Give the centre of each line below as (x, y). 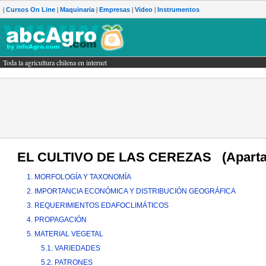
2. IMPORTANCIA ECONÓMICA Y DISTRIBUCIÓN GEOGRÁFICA (131, 191)
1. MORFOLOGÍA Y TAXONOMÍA (79, 177)
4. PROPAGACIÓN (57, 220)
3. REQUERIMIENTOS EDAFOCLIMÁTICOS (98, 206)
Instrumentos (178, 9)
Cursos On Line (31, 9)
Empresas (115, 9)
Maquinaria (77, 9)
